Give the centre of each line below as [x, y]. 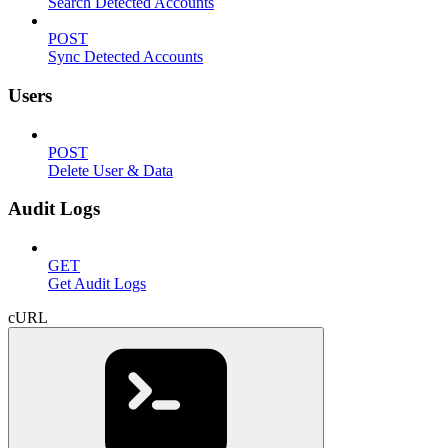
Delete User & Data [110, 170]
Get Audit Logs [97, 284]
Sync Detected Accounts [125, 57]
